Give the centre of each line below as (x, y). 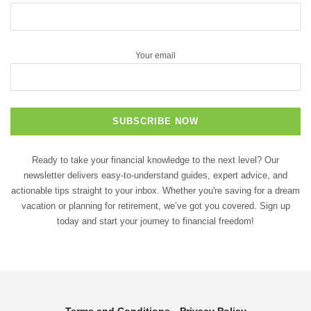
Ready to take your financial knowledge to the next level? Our (155, 160)
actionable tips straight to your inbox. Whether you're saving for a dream (155, 190)
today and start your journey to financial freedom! (155, 221)
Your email (155, 55)
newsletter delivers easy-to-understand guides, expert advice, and (155, 175)
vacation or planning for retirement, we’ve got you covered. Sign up (155, 205)
